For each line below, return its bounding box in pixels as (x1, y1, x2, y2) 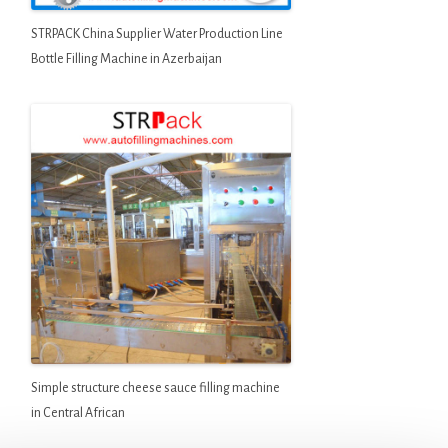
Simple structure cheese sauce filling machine (30, 381, 280, 396)
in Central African (30, 406, 125, 421)
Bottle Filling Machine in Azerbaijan (30, 51, 222, 66)
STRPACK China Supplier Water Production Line (30, 26, 283, 41)
